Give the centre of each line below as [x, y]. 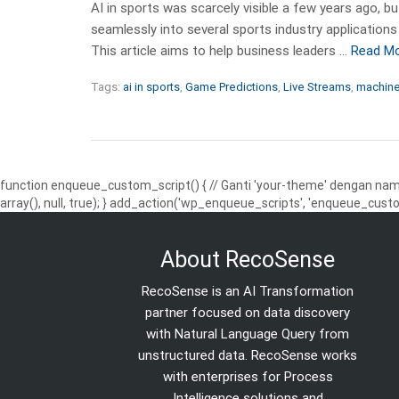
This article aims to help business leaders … [221, 50]
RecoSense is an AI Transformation [248, 291]
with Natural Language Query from [248, 334]
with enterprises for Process [248, 376]
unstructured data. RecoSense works [248, 355]
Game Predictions [232, 86]
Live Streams [317, 86]
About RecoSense [248, 259]
